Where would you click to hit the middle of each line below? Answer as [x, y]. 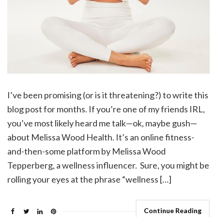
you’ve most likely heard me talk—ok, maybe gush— [102, 123]
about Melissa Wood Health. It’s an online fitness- [101, 137]
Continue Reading [173, 210]
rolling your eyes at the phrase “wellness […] [89, 179]
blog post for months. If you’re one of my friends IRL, [106, 109]
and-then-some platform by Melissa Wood [86, 151]
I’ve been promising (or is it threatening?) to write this [108, 95]
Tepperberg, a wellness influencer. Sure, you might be [108, 165]
